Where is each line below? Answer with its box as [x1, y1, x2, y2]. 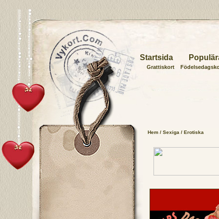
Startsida [139, 53, 173, 62]
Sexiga [162, 130, 179, 135]
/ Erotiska [179, 130, 204, 135]
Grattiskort [146, 64, 175, 70]
